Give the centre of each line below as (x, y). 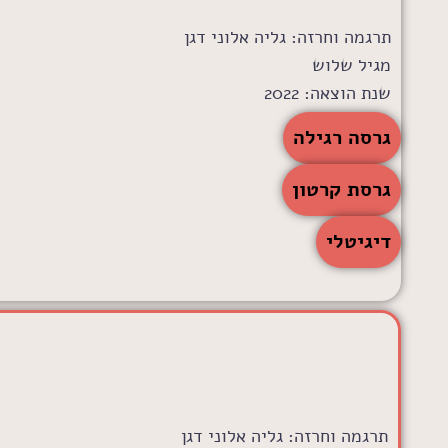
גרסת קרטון (341, 189)
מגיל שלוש (351, 65)
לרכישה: (359, 121)
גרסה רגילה (341, 137)
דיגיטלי (358, 241)
